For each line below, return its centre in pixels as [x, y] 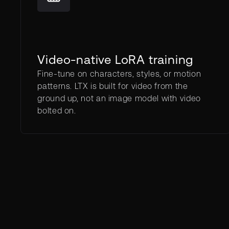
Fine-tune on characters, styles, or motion [119, 74]
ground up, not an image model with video [119, 98]
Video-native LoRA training [116, 60]
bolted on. [57, 110]
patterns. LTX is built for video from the [113, 86]
